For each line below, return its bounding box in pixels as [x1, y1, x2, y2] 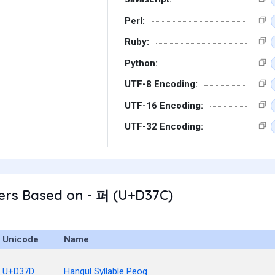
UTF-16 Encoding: [125, 99, 203, 111]
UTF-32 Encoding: [125, 121, 203, 132]
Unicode [2, 234, 39, 245]
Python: [125, 57, 158, 69]
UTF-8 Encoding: [125, 79, 198, 90]
